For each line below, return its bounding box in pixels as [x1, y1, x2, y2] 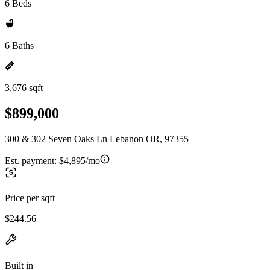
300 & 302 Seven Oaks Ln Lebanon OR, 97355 [5, 133, 189, 144]
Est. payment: [5, 155, 59, 166]
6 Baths [5, 40, 34, 51]
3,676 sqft [5, 83, 43, 93]
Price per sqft [5, 192, 55, 203]
